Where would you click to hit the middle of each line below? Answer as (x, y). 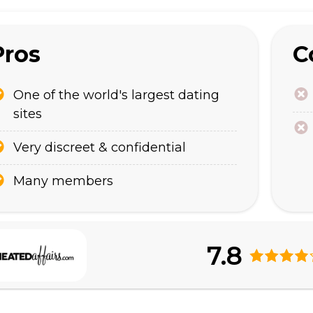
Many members (63, 181)
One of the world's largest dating (116, 95)
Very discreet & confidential (100, 147)
